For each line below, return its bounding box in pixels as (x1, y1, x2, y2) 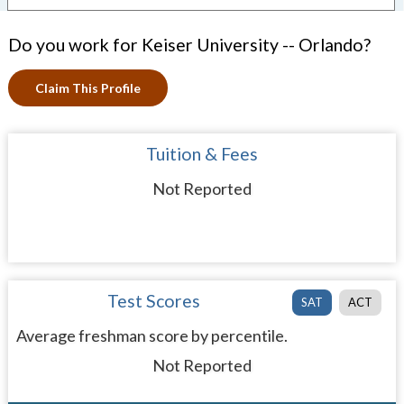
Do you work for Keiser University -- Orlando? (7, 34, 371, 55)
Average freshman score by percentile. (15, 326, 288, 345)
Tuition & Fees (145, 143, 258, 164)
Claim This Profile (34, 80, 141, 96)
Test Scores (107, 290, 201, 311)
